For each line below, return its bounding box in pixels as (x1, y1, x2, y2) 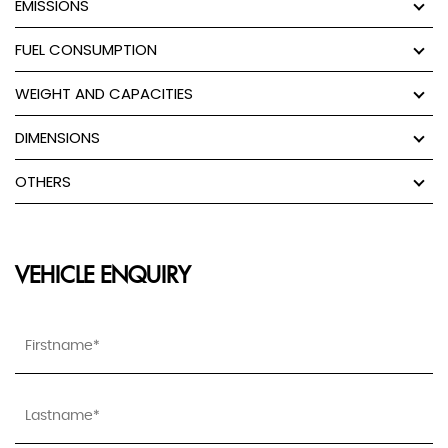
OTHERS (15, 171, 71, 193)
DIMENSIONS (15, 127, 100, 149)
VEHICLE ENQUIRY (15, 264, 191, 290)
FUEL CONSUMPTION (15, 39, 157, 61)
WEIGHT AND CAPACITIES (15, 83, 193, 105)
